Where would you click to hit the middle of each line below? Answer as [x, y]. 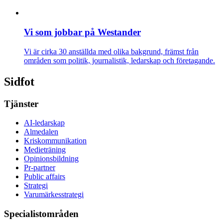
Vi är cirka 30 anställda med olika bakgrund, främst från [111, 51]
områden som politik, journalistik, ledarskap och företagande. [119, 60]
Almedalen [41, 132]
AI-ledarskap [44, 123]
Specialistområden [41, 214]
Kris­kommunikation [55, 141]
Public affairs [45, 177]
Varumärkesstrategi [54, 195]
